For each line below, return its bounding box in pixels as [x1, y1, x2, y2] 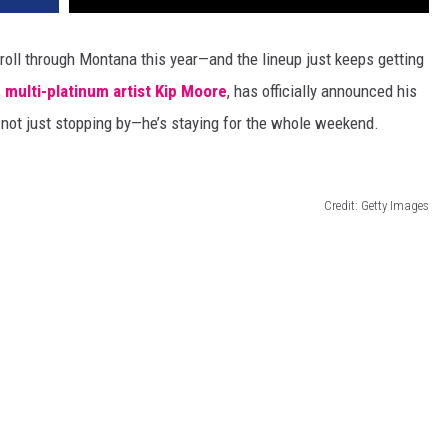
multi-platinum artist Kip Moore [5, 81, 227, 102]
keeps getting [331, 49, 424, 70]
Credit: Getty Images [324, 197, 429, 213]
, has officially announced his [227, 81, 417, 102]
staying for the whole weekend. [167, 113, 379, 134]
